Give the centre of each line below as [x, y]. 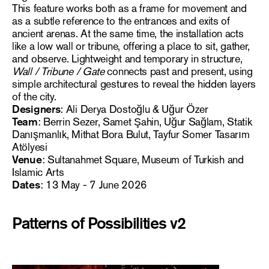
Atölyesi [30, 147]
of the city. [34, 97]
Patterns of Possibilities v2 [99, 224]
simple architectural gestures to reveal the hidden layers [134, 84]
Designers [36, 110]
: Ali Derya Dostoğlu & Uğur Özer [134, 110]
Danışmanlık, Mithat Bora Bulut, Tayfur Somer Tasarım [131, 135]
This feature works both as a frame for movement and [129, 9]
